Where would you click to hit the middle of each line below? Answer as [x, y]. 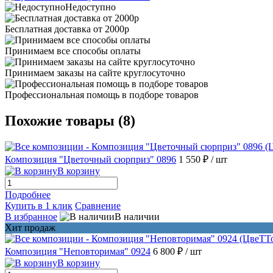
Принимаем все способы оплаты [73, 51]
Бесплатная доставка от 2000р [67, 29]
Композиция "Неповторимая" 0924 [78, 251]
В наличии [137, 216]
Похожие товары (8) [70, 120]
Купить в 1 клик [39, 205]
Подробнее [28, 194]
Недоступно [90, 7]
